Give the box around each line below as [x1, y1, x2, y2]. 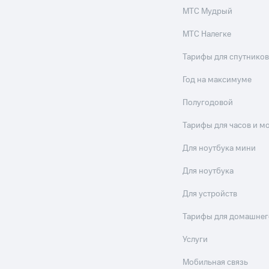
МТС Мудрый [183, 5, 233, 17]
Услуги [183, 234, 208, 246]
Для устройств [183, 188, 238, 200]
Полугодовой [183, 97, 234, 109]
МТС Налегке [183, 28, 232, 40]
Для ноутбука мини [183, 142, 256, 154]
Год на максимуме [183, 74, 252, 86]
